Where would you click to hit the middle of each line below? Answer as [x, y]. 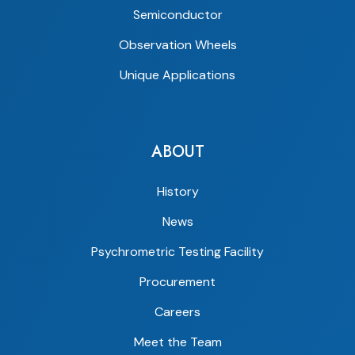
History [177, 192]
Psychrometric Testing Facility [177, 252]
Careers [177, 312]
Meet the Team [177, 342]
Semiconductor [177, 15]
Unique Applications [177, 75]
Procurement [177, 282]
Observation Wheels [177, 45]
